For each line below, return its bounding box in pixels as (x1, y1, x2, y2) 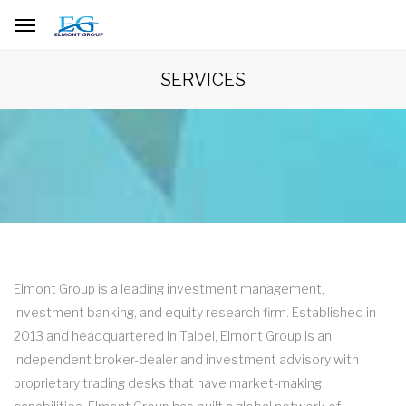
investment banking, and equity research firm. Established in (14, 304, 376, 320)
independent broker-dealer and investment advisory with (14, 352, 359, 367)
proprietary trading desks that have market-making (14, 375, 322, 391)
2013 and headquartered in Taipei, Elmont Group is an (14, 328, 332, 343)
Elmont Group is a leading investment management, (14, 281, 324, 296)
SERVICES (160, 69, 246, 91)
